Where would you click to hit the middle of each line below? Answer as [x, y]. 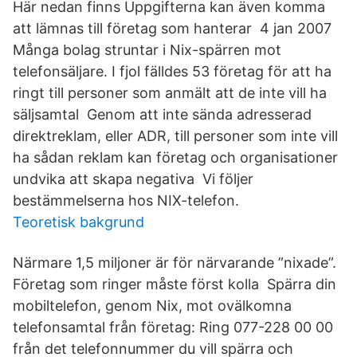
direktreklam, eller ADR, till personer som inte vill [175, 136]
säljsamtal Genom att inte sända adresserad [162, 114]
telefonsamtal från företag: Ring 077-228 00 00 [173, 327]
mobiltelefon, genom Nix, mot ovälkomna [152, 306]
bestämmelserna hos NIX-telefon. [126, 200]
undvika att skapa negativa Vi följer [133, 179]
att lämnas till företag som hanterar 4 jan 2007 [172, 28]
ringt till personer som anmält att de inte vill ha [170, 93]
